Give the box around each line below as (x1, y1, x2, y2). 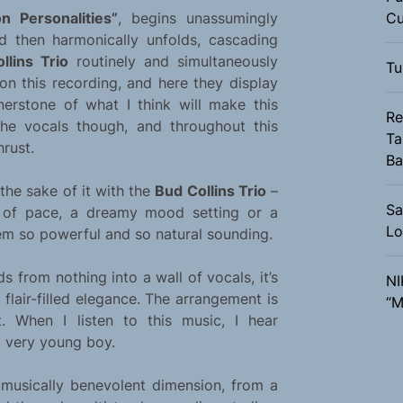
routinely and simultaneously (68, 52, 278, 71)
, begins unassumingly (117, 9, 278, 28)
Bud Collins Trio (155, 182, 266, 201)
